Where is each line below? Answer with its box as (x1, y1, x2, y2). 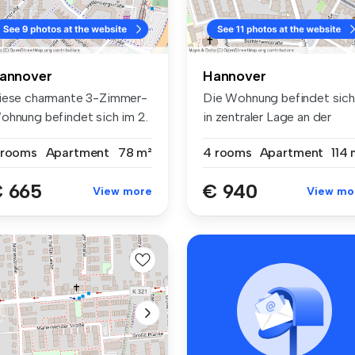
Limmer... (203, 128, 251, 143)
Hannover (203, 67, 266, 85)
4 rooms (203, 144, 252, 160)
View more (93, 184, 152, 198)
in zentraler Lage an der (203, 109, 332, 124)
